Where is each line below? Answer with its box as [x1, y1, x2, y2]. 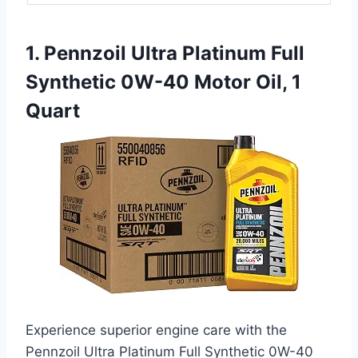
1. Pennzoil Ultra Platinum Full [26, 42, 304, 66]
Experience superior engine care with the [26, 322, 287, 339]
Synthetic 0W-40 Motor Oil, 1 [26, 70, 301, 94]
